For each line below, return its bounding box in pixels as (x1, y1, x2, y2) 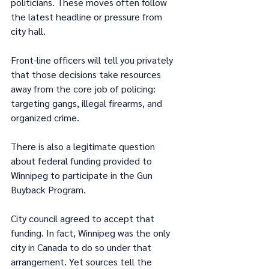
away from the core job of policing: (11, 82, 158, 95)
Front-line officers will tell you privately (11, 53, 175, 66)
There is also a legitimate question (11, 139, 157, 153)
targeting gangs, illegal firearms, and (11, 96, 165, 109)
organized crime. (11, 110, 79, 124)
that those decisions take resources (11, 67, 163, 80)
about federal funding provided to (11, 154, 154, 167)
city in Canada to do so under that (11, 240, 154, 253)
